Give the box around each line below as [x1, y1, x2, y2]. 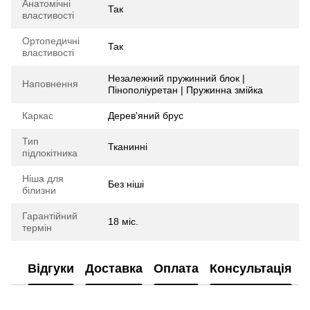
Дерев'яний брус [108, 110, 183, 121]
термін [22, 222, 52, 233]
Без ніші [108, 179, 144, 190]
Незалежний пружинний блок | [108, 73, 245, 84]
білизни [22, 185, 56, 196]
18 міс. [108, 216, 138, 227]
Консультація [210, 261, 292, 275]
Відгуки [28, 261, 74, 275]
